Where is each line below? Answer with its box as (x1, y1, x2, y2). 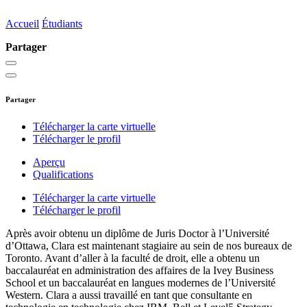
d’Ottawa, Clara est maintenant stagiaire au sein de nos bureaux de (5, 240, 292, 252)
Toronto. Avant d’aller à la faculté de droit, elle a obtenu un (5, 252, 260, 265)
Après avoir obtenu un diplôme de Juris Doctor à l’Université (5, 228, 269, 240)
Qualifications (33, 169, 93, 181)
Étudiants (42, 18, 82, 30)
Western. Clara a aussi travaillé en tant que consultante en (5, 289, 252, 302)
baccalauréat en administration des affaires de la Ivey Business (5, 265, 273, 277)
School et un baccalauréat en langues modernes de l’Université (5, 277, 275, 289)
